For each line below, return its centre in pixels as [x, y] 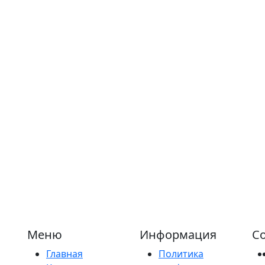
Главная [64, 253]
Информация [178, 234]
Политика [181, 253]
